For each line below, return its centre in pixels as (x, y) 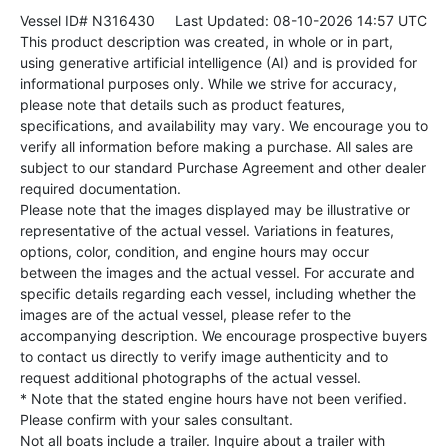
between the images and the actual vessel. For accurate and (217, 273)
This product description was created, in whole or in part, (206, 42)
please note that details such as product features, (182, 105)
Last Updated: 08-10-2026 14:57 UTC (291, 21)
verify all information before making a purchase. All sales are (216, 147)
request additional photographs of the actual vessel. (190, 378)
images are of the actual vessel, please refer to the (185, 315)
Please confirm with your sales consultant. (156, 420)
